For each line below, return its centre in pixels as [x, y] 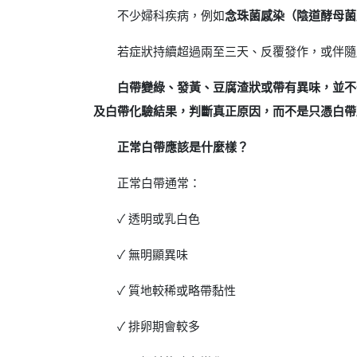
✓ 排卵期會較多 [159, 327]
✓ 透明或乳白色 [159, 219]
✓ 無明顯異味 [153, 255]
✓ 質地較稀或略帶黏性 [177, 291]
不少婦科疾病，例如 [171, 16]
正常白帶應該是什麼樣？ [183, 147]
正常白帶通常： [159, 183]
